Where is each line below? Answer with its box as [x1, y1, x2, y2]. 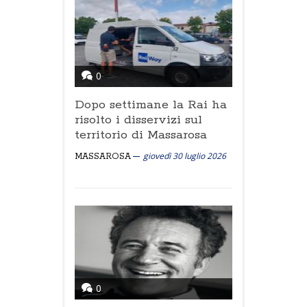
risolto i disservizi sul [75, 112, 202, 127]
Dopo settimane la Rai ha [75, 97, 227, 112]
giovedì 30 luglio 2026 [143, 150, 226, 162]
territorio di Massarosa [75, 127, 207, 143]
